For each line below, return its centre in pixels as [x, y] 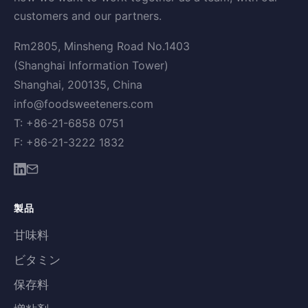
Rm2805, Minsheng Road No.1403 [102, 46]
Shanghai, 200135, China [78, 85]
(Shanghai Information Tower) [91, 65]
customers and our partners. [88, 16]
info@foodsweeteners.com [84, 104]
